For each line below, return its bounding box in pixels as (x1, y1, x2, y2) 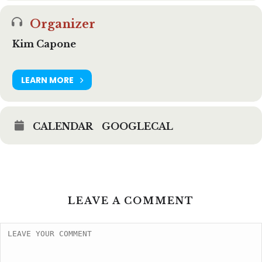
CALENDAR (33, 120, 93, 132)
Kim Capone (12, 38, 76, 50)
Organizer (30, 17, 95, 31)
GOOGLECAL (102, 120, 173, 132)
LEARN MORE (21, 74, 74, 86)
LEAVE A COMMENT (68, 195, 194, 206)
